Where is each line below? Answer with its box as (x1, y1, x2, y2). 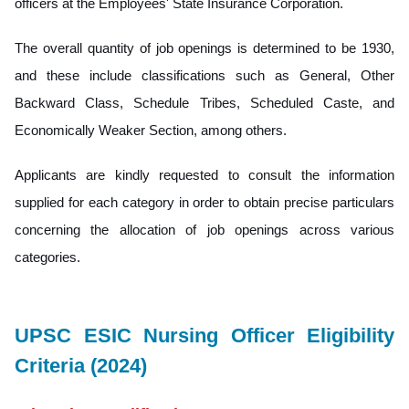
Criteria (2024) (15, 353, 147, 377)
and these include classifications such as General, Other (15, 67, 394, 83)
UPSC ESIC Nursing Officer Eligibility (15, 323, 394, 347)
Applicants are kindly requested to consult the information (15, 166, 394, 183)
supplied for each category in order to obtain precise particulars (15, 194, 394, 210)
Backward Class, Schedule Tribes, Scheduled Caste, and (15, 94, 394, 110)
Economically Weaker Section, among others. (15, 121, 287, 138)
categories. (15, 248, 80, 265)
